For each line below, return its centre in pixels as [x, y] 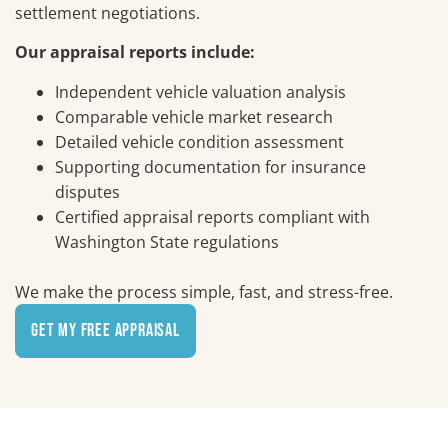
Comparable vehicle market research [194, 116]
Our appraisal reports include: [135, 52]
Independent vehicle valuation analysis [200, 91]
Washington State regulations [167, 241]
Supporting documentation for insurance [210, 166]
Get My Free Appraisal [105, 331]
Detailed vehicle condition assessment [199, 141]
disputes [87, 191]
